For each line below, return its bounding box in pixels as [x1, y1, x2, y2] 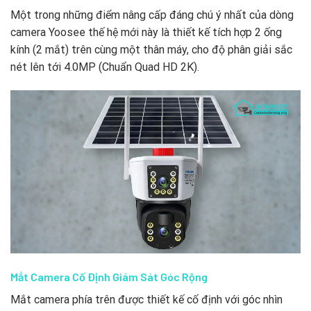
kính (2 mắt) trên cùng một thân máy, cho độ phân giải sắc [10, 43, 292, 57]
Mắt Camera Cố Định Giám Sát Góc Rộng [10, 269, 208, 283]
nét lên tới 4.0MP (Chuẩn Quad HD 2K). [10, 60, 199, 74]
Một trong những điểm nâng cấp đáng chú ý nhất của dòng [10, 8, 294, 22]
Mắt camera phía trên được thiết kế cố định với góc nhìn [10, 292, 283, 306]
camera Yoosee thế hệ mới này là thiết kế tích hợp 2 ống [10, 26, 282, 40]
